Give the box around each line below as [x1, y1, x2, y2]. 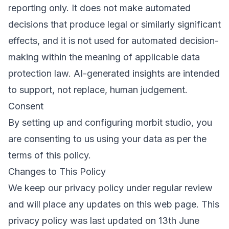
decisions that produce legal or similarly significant [8, 19, 221, 30]
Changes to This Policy [8, 166, 106, 177]
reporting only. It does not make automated [8, 3, 191, 13]
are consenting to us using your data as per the [8, 133, 207, 144]
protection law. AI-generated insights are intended [8, 68, 220, 79]
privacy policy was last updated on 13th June [8, 215, 199, 226]
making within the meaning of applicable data [8, 52, 200, 62]
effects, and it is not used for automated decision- [8, 35, 219, 46]
